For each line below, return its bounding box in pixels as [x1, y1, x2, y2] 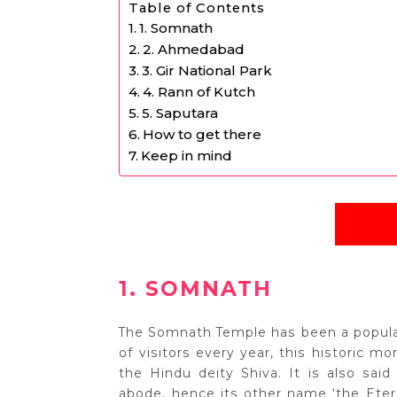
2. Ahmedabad [143, 41, 245, 58]
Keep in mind [141, 147, 233, 165]
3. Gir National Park [142, 62, 273, 80]
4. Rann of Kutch [143, 83, 256, 101]
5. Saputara [142, 105, 219, 122]
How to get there [143, 126, 262, 144]
